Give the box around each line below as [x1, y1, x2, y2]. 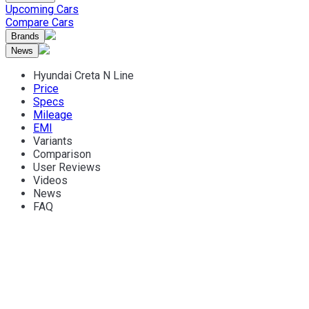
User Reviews [33, 161, 101, 174]
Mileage [33, 108, 72, 121]
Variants [33, 134, 72, 148]
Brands [11, 31, 39, 41]
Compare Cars [6, 16, 74, 29]
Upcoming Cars [6, 3, 79, 16]
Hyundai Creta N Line [33, 69, 134, 82]
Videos [33, 174, 68, 187]
